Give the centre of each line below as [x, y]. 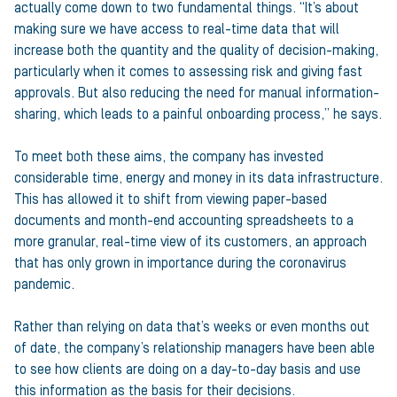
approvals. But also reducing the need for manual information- [197, 93]
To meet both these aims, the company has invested [169, 157]
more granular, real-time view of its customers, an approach [191, 242]
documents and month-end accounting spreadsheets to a [184, 221]
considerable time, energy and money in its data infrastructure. [198, 178]
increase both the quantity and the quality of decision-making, [196, 51]
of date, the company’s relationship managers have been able [195, 348]
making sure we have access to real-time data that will [177, 29]
